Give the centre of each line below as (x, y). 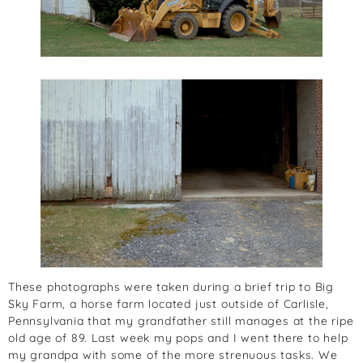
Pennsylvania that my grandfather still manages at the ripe (181, 320)
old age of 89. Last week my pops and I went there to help (178, 337)
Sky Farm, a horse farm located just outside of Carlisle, (169, 303)
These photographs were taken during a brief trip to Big (171, 286)
